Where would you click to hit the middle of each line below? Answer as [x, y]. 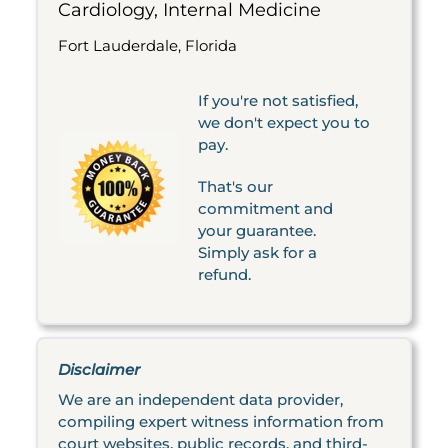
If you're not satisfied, [278, 100]
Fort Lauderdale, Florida [147, 45]
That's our [235, 186]
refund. [224, 274]
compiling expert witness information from [221, 421]
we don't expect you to [284, 122]
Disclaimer [99, 369]
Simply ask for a [257, 252]
